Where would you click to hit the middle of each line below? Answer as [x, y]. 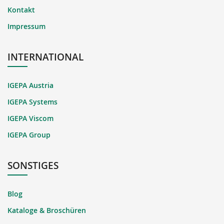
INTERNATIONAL [45, 57]
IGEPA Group [29, 134]
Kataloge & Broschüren [47, 210]
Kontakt [21, 9]
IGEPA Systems [32, 101]
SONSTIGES [33, 165]
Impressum [26, 26]
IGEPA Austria [30, 85]
